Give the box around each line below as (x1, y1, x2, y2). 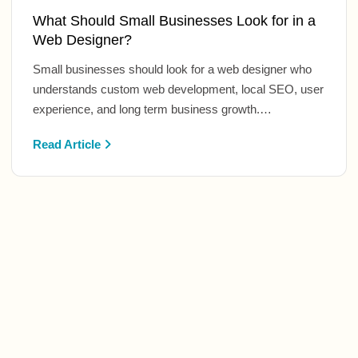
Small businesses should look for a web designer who (33, 62, 312, 76)
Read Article (33, 137, 105, 151)
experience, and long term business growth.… (33, 101, 272, 116)
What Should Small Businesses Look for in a (33, 12, 316, 29)
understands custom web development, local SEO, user (33, 82, 324, 96)
